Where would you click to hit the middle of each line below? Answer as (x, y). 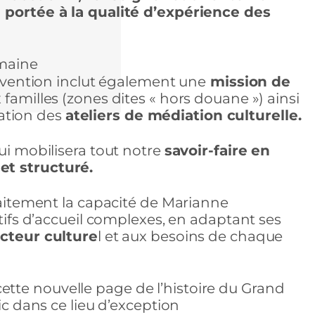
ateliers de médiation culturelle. (183, 115)
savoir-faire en (217, 150)
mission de (249, 81)
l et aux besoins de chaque (190, 236)
